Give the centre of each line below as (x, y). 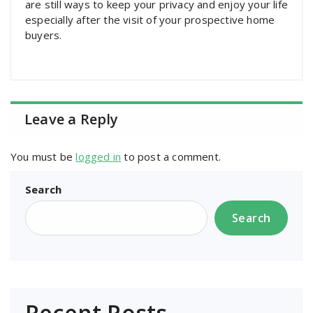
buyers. (44, 35)
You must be (43, 156)
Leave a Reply (72, 119)
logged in (99, 156)
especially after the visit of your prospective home (150, 20)
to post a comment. (171, 156)
